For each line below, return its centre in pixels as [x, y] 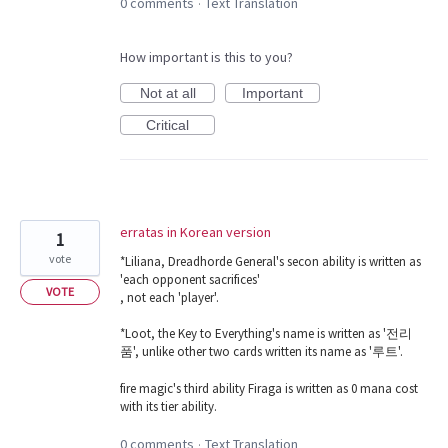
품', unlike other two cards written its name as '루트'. [261, 352]
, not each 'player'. [169, 298]
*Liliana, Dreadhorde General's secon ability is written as [270, 262]
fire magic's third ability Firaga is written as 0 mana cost [269, 388]
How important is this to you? [206, 57]
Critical [167, 125]
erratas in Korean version [195, 232]
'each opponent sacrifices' [190, 280]
